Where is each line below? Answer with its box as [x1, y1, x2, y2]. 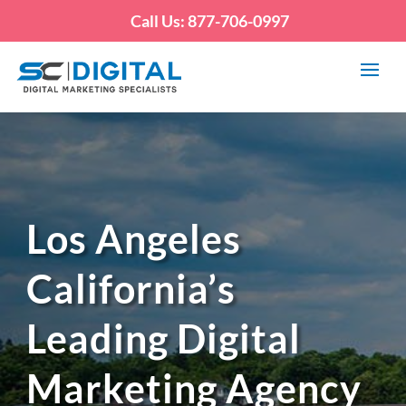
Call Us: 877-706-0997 [130, 11, 289, 31]
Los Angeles [26, 216, 242, 262]
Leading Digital [26, 315, 302, 362]
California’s [26, 266, 237, 312]
